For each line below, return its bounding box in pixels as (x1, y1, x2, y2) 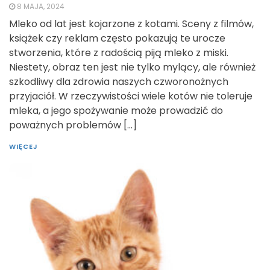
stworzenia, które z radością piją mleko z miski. (9, 45, 228, 60)
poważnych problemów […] (9, 118, 137, 132)
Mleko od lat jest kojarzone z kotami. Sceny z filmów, (9, 16, 254, 31)
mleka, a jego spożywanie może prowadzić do (9, 103, 223, 118)
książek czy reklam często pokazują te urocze (9, 31, 225, 45)
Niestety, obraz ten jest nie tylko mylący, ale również (9, 60, 256, 74)
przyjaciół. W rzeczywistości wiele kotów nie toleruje (9, 89, 253, 103)
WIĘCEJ (9, 141, 38, 151)
